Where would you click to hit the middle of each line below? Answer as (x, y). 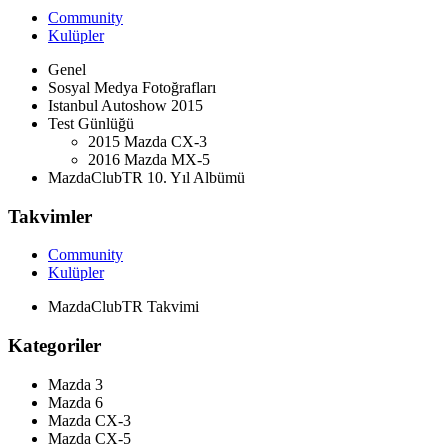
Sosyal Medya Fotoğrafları (132, 88)
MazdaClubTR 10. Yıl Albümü (146, 178)
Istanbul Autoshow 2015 (125, 106)
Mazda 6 (75, 402)
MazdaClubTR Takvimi (123, 307)
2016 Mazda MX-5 (149, 160)
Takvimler (50, 216)
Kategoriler (54, 346)
